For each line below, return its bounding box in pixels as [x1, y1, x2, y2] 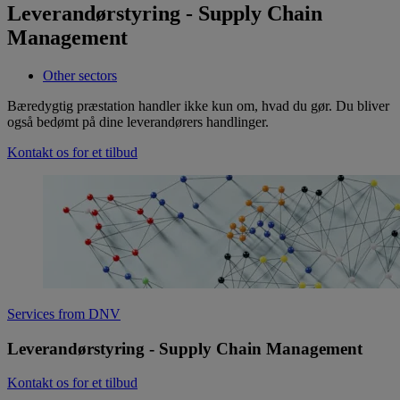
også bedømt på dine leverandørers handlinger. [7, 114, 269, 130]
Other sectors [43, 68, 117, 84]
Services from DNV [7, 306, 121, 322]
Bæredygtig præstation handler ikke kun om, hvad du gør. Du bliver [7, 98, 389, 114]
